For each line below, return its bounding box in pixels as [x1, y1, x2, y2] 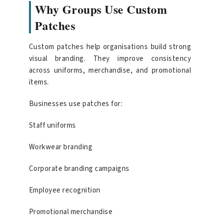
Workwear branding [28, 141, 93, 152]
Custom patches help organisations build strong [28, 41, 192, 52]
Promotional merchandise [28, 206, 113, 217]
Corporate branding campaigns [28, 163, 130, 174]
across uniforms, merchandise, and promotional [28, 65, 192, 76]
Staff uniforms [28, 120, 76, 131]
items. [28, 77, 49, 87]
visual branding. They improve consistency [28, 53, 192, 64]
